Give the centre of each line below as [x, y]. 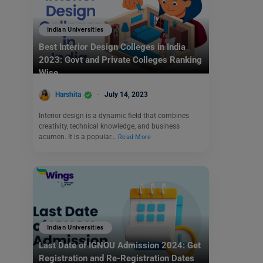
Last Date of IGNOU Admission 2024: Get [120, 245]
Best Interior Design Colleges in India [112, 47]
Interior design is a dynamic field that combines [114, 115]
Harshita [68, 95]
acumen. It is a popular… [78, 136]
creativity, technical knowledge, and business [109, 126]
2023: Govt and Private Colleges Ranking [120, 60]
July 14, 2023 [126, 95]
